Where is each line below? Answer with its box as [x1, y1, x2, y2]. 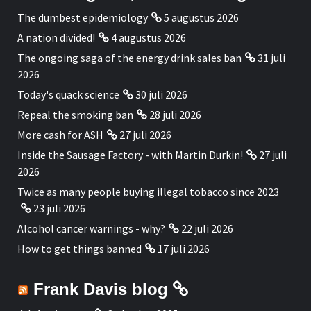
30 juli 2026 [135, 87, 187, 101]
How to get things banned [17, 241, 142, 255]
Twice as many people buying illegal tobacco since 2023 [17, 184, 279, 199]
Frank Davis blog [33, 279, 168, 299]
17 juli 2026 [157, 241, 210, 255]
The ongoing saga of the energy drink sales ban [17, 50, 242, 65]
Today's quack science [17, 87, 119, 101]
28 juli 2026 [149, 107, 201, 121]
